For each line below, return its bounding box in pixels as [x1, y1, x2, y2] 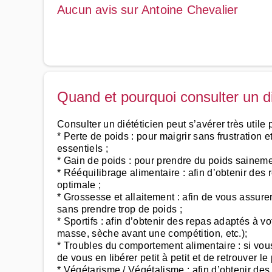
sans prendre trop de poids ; [57, 204, 182, 214]
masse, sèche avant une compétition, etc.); [57, 228, 248, 239]
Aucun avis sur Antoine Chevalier [57, 3, 239, 16]
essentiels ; [57, 143, 108, 154]
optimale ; [57, 180, 101, 190]
